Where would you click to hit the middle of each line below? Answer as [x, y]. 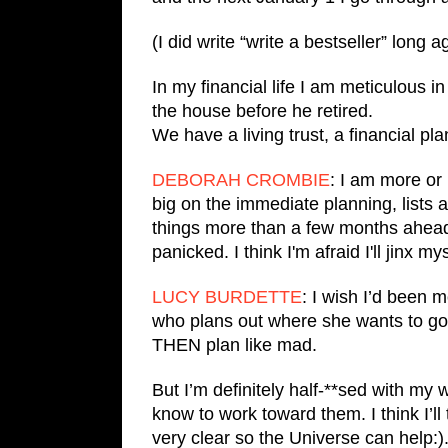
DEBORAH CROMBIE [241, 179]
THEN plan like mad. [234, 344]
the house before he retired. [265, 110]
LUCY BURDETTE [227, 296]
